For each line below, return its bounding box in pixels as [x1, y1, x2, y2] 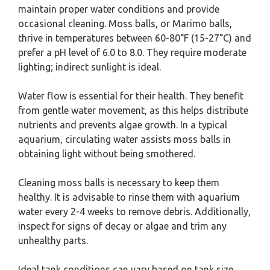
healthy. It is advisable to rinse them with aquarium [18, 192, 240, 202]
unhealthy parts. [18, 235, 88, 246]
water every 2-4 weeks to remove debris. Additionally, [18, 206, 251, 217]
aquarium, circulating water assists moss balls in [18, 134, 231, 145]
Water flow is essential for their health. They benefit [18, 90, 243, 101]
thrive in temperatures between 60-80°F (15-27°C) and [18, 33, 251, 43]
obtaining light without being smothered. [18, 148, 195, 159]
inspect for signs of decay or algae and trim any [18, 221, 227, 231]
